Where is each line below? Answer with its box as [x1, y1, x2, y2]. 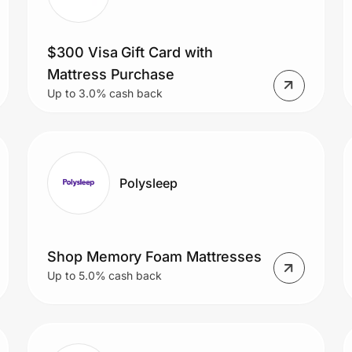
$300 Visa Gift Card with [47, 43, 214, 60]
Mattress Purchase [47, 65, 174, 82]
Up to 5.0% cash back [47, 269, 162, 283]
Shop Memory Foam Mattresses [47, 248, 262, 266]
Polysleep [119, 174, 178, 191]
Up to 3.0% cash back [47, 86, 163, 100]
